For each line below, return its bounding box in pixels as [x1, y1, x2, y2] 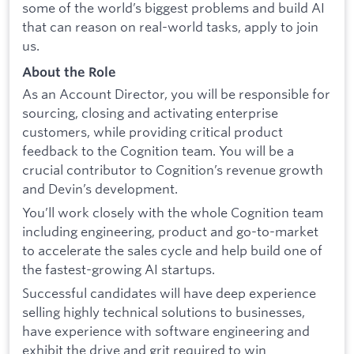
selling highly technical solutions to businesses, [22, 303, 305, 320]
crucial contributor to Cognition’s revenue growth [22, 161, 323, 179]
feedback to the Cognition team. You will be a [22, 142, 294, 160]
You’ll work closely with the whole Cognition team [22, 203, 323, 220]
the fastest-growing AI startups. [22, 260, 215, 277]
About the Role [22, 63, 116, 80]
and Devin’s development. [22, 180, 178, 198]
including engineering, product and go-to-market [22, 222, 318, 239]
